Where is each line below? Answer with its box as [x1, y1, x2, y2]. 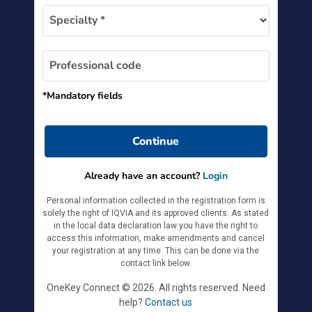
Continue [132, 133, 180, 149]
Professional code [49, 58, 141, 74]
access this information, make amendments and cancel [47, 233, 265, 243]
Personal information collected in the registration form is [46, 195, 265, 205]
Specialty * [49, 13, 105, 29]
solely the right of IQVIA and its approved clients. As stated [42, 208, 270, 218]
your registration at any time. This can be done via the [52, 245, 260, 256]
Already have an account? [84, 169, 203, 182]
